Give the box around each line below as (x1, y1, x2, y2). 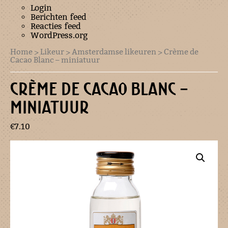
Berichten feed (31, 12, 87, 22)
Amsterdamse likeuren (72, 47, 156, 57)
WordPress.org (31, 31, 88, 41)
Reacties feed (31, 21, 81, 32)
